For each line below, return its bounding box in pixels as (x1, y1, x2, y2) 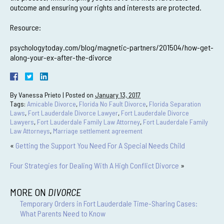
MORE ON (10, 186, 48, 198)
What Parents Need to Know (20, 208, 105, 218)
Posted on (65, 90, 95, 99)
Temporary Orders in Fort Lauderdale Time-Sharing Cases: (20, 198, 197, 208)
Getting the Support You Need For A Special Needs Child (15, 140, 185, 150)
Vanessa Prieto (18, 90, 61, 99)
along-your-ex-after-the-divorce (10, 52, 112, 62)
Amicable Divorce (27, 99, 76, 108)
